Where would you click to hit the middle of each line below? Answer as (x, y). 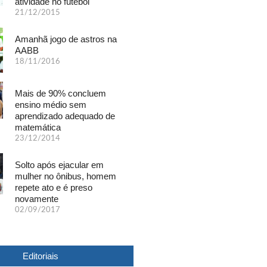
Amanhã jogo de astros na (66, 39)
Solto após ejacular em (60, 164)
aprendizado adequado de (65, 116)
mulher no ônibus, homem (66, 176)
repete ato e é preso (54, 187)
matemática (38, 127)
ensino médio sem (51, 104)
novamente (37, 198)
